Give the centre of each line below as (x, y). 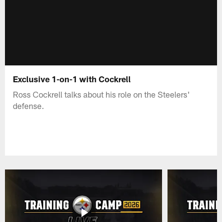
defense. (29, 105)
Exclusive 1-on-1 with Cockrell (72, 79)
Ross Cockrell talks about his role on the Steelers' (102, 94)
